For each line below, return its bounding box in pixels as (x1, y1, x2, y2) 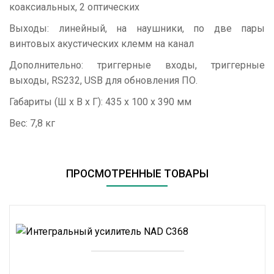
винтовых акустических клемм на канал (9, 38, 194, 50)
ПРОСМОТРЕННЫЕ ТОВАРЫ (65, 168, 209, 180)
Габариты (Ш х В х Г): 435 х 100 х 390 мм (9, 96, 191, 108)
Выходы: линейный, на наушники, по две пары (9, 23, 265, 34)
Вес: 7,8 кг (9, 117, 55, 129)
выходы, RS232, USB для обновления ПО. (9, 75, 198, 86)
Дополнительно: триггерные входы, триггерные (9, 59, 265, 71)
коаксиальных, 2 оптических (9, 1, 139, 13)
